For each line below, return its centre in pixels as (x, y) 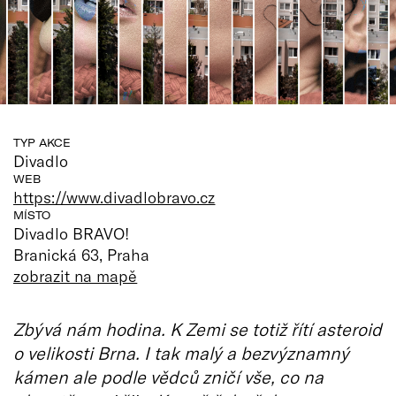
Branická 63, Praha (82, 254)
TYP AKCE (42, 142)
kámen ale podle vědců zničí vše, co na (168, 376)
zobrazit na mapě (76, 275)
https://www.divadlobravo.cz (114, 197)
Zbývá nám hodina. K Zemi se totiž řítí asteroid (198, 328)
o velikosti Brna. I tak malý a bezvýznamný (181, 352)
